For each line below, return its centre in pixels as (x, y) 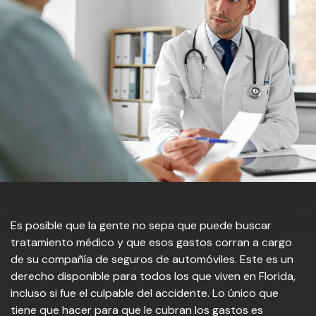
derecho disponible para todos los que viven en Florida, (153, 276)
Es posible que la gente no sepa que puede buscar (141, 225)
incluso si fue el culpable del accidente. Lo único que (145, 293)
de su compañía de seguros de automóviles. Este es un (152, 259)
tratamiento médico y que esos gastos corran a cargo (151, 242)
